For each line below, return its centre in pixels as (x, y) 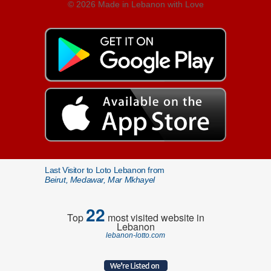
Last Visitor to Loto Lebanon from (105, 170)
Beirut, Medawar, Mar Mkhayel (100, 180)
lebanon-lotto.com (135, 235)
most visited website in (155, 217)
